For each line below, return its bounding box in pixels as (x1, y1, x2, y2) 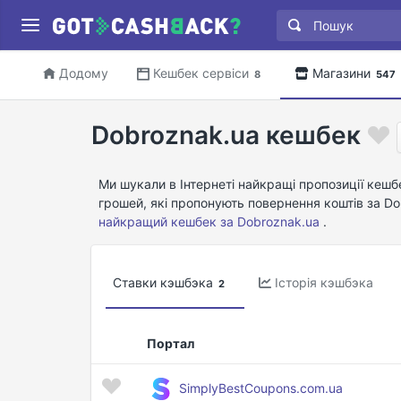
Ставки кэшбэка (113, 274, 213, 290)
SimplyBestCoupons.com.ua (179, 380, 343, 396)
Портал (147, 335, 194, 351)
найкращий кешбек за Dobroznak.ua (98, 213, 320, 229)
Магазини (312, 65, 371, 81)
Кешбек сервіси (153, 65, 249, 81)
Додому (59, 65, 108, 81)
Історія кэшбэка (275, 274, 373, 290)
